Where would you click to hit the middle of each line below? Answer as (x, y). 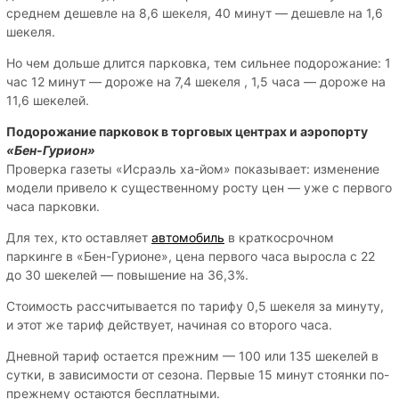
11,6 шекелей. (48, 100)
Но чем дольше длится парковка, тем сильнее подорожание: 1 (199, 62)
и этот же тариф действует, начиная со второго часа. (169, 324)
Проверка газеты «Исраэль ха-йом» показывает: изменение (193, 168)
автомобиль (188, 237)
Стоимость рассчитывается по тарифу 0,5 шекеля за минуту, (195, 305)
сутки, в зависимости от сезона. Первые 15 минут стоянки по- (198, 374)
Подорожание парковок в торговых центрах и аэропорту (187, 131)
